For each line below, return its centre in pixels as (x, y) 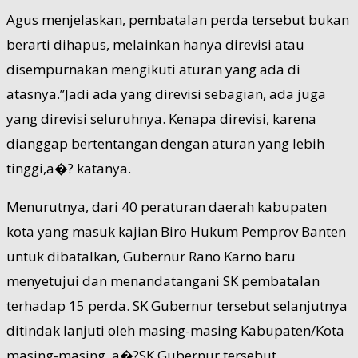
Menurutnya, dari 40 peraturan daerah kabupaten (167, 206)
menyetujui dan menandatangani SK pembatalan (163, 280)
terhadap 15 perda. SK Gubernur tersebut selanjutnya (177, 305)
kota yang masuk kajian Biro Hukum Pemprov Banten (176, 231)
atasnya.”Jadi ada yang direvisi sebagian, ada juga (166, 93)
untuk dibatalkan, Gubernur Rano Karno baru (151, 256)
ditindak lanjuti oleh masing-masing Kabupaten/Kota (175, 330)
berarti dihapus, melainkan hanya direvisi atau (155, 44)
